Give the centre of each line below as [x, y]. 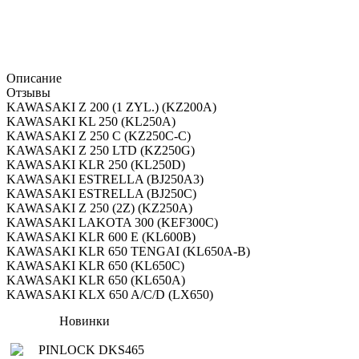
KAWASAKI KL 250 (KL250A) [91, 122]
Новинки [85, 321]
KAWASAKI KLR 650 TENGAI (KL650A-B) [128, 252]
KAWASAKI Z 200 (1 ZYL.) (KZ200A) [111, 107]
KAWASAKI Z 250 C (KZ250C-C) [99, 136]
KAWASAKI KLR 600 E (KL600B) [101, 237]
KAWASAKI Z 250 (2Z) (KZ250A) [99, 208]
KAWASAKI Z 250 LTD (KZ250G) [101, 151]
